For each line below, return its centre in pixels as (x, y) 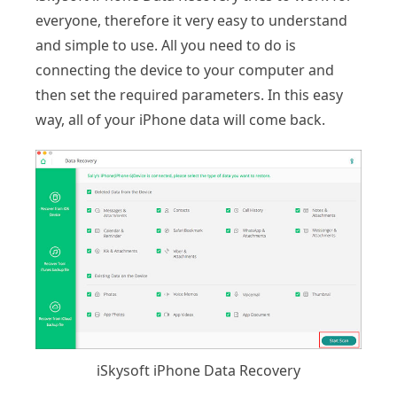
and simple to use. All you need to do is (166, 45)
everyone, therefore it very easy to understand (191, 20)
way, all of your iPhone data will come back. (180, 119)
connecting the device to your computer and (185, 70)
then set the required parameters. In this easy (189, 94)
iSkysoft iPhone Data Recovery (198, 370)
